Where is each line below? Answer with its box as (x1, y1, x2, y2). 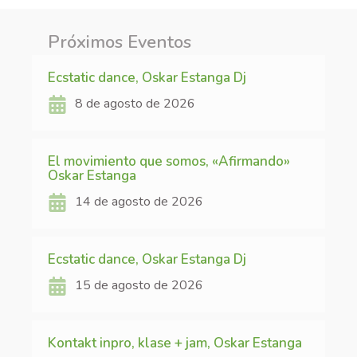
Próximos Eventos (48, 30, 191, 54)
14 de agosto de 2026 (75, 193, 203, 210)
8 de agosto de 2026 (75, 95, 195, 112)
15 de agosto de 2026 (75, 277, 203, 294)
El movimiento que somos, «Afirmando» (48, 152, 290, 171)
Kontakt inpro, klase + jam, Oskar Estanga (48, 334, 302, 352)
